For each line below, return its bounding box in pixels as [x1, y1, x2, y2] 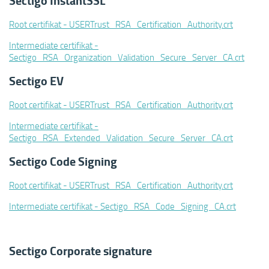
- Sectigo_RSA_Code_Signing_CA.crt [92, 200, 236, 212]
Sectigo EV [9, 72, 64, 89]
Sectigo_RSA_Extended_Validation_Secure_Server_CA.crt [9, 131, 233, 144]
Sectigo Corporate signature [9, 242, 152, 259]
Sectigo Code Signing [9, 153, 117, 170]
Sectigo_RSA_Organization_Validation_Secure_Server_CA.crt [9, 51, 244, 63]
